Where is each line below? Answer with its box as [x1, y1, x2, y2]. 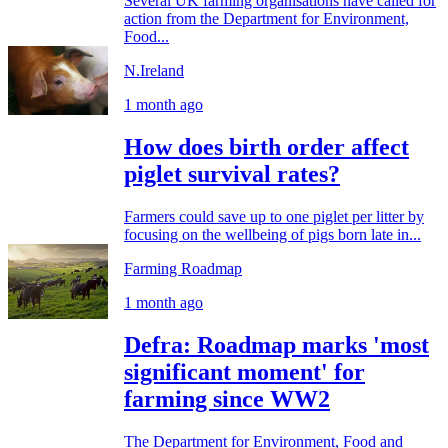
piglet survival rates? [124, 161, 340, 188]
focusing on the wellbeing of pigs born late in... [124, 226, 421, 244]
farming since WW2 [124, 386, 330, 413]
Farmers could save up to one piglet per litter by [124, 208, 424, 226]
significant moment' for [124, 359, 365, 386]
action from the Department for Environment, [124, 10, 409, 28]
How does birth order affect [124, 134, 409, 161]
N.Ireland [124, 62, 184, 80]
